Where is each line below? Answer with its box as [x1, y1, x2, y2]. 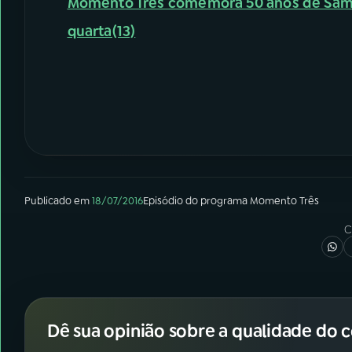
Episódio [143, 194, 183, 207]
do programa [183, 194, 250, 207]
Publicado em [24, 194, 90, 207]
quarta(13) [67, 22, 136, 41]
